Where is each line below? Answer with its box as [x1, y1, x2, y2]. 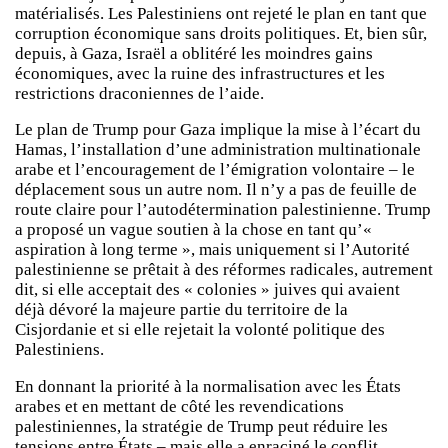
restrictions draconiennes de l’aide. [15, 83, 264, 103]
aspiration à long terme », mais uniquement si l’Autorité [15, 240, 410, 260]
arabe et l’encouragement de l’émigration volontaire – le [15, 160, 415, 180]
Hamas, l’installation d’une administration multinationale [15, 140, 421, 160]
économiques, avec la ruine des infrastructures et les [15, 63, 385, 83]
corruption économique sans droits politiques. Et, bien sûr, [15, 23, 427, 43]
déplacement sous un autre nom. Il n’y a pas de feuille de [15, 180, 417, 200]
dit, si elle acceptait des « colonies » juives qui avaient [15, 280, 400, 300]
